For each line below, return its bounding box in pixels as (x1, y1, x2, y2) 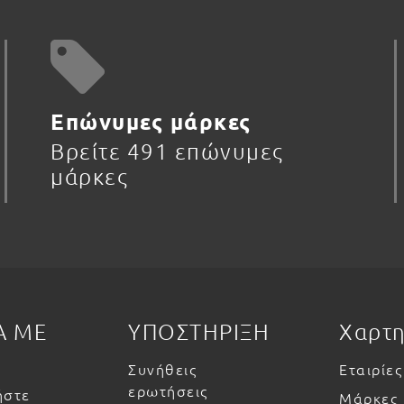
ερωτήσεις (128, 381, 208, 401)
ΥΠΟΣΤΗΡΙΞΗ (128, 317, 271, 345)
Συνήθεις (128, 359, 197, 380)
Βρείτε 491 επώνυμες (50, 137, 284, 165)
